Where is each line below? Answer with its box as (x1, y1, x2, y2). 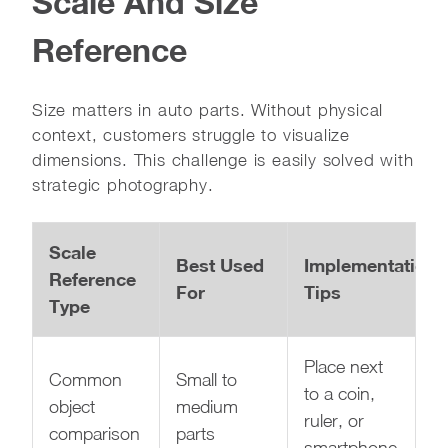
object (49, 395, 95, 417)
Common (49, 368, 122, 390)
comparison (49, 422, 140, 444)
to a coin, (304, 382, 375, 404)
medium (176, 395, 238, 417)
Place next (304, 355, 383, 377)
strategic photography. (32, 174, 214, 195)
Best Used (176, 253, 264, 276)
